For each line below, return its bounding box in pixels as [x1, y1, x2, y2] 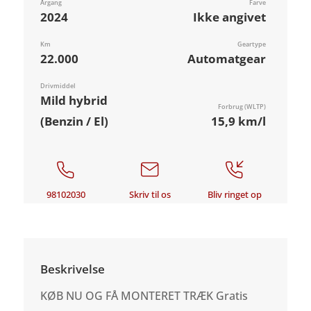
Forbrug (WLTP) [218, 102, 266, 112]
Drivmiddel [40, 81, 76, 91]
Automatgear [187, 51, 266, 67]
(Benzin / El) [40, 113, 109, 130]
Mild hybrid [40, 92, 108, 109]
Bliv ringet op [208, 187, 262, 201]
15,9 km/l [211, 113, 266, 130]
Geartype [237, 40, 266, 49]
